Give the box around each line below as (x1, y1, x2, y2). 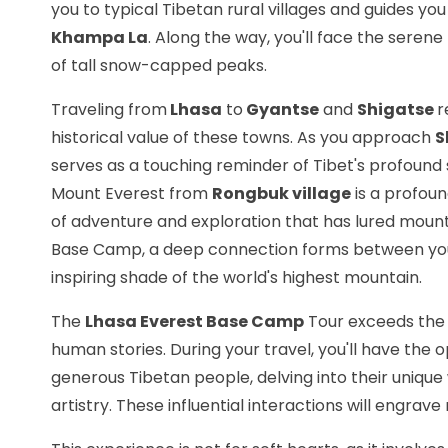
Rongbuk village (212, 182, 351, 206)
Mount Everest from (51, 182, 212, 206)
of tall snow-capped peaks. (51, 54, 267, 78)
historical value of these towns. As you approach (51, 126, 435, 150)
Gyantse (243, 98, 319, 122)
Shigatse (357, 98, 437, 122)
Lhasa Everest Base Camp (85, 310, 304, 334)
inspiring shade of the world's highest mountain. (51, 266, 422, 290)
